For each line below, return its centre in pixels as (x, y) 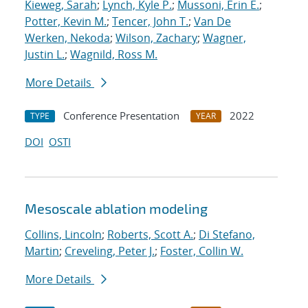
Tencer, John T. (150, 22)
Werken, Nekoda (67, 38)
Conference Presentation (121, 116)
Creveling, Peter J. (110, 251)
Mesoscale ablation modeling (116, 209)
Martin (42, 251)
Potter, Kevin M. (66, 22)
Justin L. (45, 55)
